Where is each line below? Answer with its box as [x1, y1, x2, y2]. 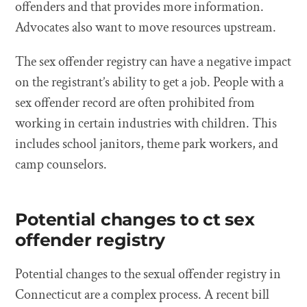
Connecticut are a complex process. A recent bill [15, 286, 270, 304]
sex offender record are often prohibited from [15, 94, 256, 112]
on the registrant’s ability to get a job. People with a [15, 73, 284, 91]
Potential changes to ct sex [15, 209, 255, 230]
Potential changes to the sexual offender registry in [15, 265, 282, 283]
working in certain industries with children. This [15, 114, 278, 132]
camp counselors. [15, 156, 108, 173]
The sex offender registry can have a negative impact [15, 53, 292, 71]
